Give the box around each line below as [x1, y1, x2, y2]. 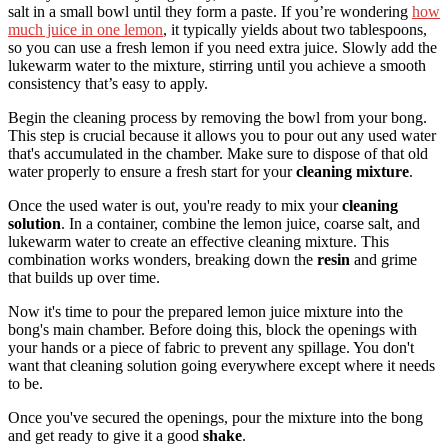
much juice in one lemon [8, 20, 163, 38]
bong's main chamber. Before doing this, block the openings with [8, 320, 417, 338]
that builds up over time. [8, 268, 160, 286]
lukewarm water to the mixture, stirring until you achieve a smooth [8, 56, 426, 74]
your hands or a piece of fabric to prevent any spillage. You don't [8, 338, 414, 356]
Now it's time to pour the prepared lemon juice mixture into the [8, 302, 403, 320]
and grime [350, 250, 417, 268]
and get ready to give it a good [8, 426, 203, 444]
